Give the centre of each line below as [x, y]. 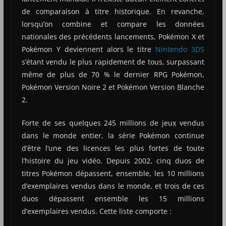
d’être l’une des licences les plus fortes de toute [113, 148]
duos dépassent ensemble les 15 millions [113, 199]
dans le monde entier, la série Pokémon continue [113, 136]
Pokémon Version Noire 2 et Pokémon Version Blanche [113, 87]
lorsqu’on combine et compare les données [113, 24]
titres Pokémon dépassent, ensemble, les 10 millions [113, 174]
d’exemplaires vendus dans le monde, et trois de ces [113, 186]
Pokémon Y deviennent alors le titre [89, 49]
